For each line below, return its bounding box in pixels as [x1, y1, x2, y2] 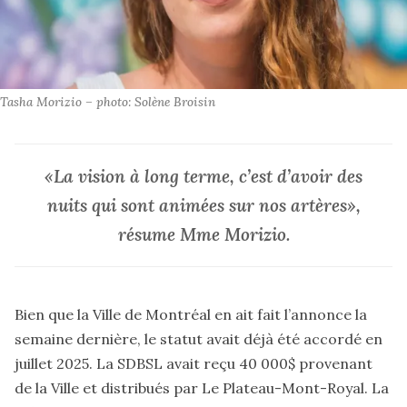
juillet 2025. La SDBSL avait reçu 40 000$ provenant [15, 353, 372, 372]
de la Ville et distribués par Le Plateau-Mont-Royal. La [15, 378, 389, 397]
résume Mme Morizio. [117, 223, 290, 246]
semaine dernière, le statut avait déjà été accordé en [15, 329, 382, 348]
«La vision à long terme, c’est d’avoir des [45, 165, 362, 188]
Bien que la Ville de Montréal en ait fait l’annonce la [15, 304, 367, 323]
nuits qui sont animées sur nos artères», [46, 194, 361, 217]
